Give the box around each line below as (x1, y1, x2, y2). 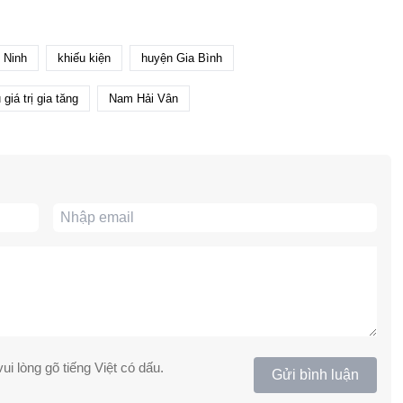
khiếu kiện (57, 51, 111, 66)
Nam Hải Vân (108, 92, 178, 106)
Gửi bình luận (271, 367, 359, 383)
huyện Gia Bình (140, 51, 222, 66)
